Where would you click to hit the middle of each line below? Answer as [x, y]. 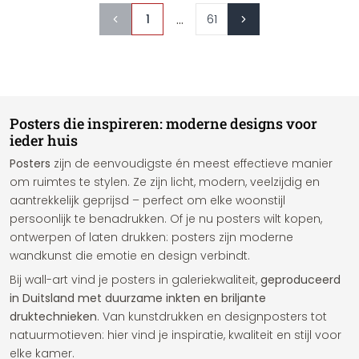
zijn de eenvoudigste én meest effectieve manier [192, 163]
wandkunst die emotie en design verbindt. [130, 256]
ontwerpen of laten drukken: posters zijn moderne [151, 237]
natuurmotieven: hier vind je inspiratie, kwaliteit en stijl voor [175, 335]
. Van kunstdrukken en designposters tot [212, 317]
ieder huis [44, 140]
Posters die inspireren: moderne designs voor [163, 123]
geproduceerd [301, 280]
